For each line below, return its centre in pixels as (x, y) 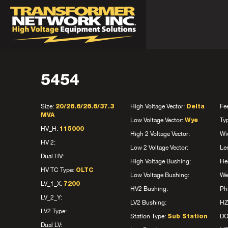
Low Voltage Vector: (158, 120)
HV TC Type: (58, 170)
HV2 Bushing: (149, 189)
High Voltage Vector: (158, 106)
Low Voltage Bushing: (160, 175)
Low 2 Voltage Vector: (159, 148)
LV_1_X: (52, 184)
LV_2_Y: (51, 197)
